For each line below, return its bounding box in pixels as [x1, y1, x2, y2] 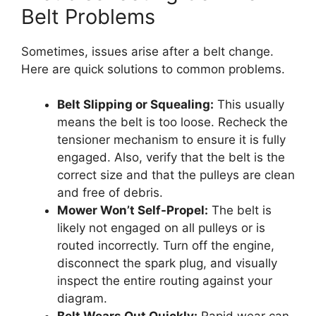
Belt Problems [21, 4, 155, 29]
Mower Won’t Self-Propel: [57, 203, 208, 217]
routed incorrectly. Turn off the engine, [57, 238, 274, 253]
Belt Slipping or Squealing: [57, 97, 214, 111]
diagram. [57, 291, 107, 305]
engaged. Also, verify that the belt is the [57, 150, 285, 164]
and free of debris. [57, 186, 163, 200]
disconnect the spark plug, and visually [57, 256, 277, 270]
